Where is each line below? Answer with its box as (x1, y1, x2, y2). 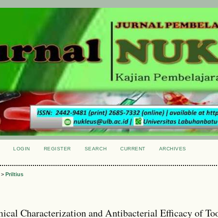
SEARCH (84, 146, 107, 151)
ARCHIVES (159, 146, 186, 151)
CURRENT (120, 146, 145, 151)
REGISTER (43, 146, 71, 151)
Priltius (5, 171, 24, 178)
